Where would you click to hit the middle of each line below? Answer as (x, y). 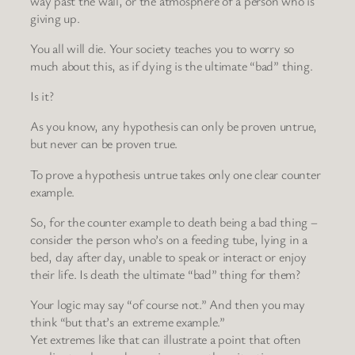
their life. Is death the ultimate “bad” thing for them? (165, 274)
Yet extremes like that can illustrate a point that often (166, 340)
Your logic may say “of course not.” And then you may (168, 305)
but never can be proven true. (104, 144)
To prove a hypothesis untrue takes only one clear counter (176, 174)
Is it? (42, 96)
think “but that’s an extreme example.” (128, 322)
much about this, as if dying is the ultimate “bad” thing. (172, 65)
